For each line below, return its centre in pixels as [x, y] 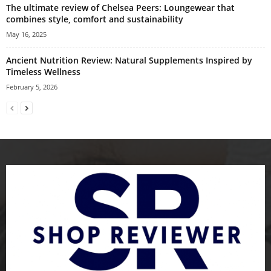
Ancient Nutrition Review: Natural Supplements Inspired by [129, 60]
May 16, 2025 [26, 34]
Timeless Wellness [43, 71]
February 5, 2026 [32, 87]
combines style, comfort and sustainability [95, 19]
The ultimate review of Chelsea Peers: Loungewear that [120, 7]
